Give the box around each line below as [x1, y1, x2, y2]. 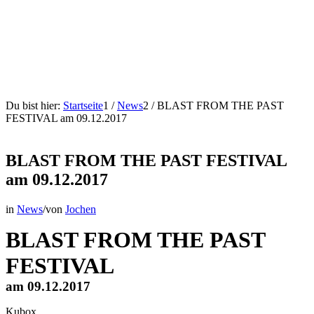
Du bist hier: [6, 100, 60, 111]
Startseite [63, 100, 103, 111]
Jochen [65, 203, 96, 215]
